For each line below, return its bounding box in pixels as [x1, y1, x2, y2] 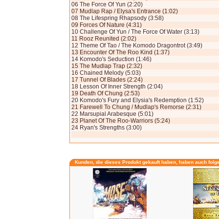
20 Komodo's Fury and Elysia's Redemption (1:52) [71, 97, 204, 104]
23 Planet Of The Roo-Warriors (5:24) [71, 117, 170, 124]
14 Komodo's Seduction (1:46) [71, 56, 152, 63]
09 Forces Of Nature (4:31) [71, 22, 142, 28]
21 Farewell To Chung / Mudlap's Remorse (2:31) [71, 104, 201, 110]
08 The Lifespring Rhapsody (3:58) [71, 15, 164, 22]
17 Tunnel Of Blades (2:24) [71, 76, 143, 83]
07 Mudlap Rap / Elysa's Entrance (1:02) [71, 8, 178, 15]
